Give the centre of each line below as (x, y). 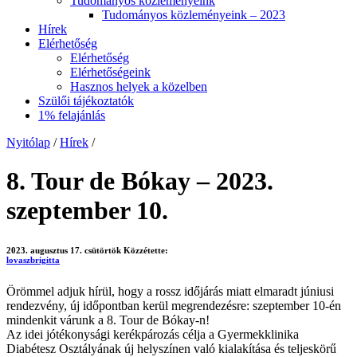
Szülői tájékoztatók (86, 101)
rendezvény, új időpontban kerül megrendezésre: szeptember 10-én (174, 306)
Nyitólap (28, 143)
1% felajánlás (72, 116)
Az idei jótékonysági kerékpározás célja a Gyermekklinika (153, 335)
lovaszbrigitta (33, 260)
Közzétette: (147, 251)
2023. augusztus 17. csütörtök (64, 251)
